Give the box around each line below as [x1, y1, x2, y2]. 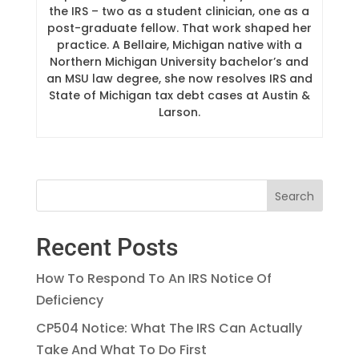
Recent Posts [35, 232, 178, 261]
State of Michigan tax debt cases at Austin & [48, 87, 310, 103]
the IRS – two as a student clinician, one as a [49, 2, 310, 19]
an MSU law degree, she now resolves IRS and [46, 70, 313, 87]
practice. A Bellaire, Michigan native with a [56, 36, 302, 53]
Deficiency [35, 290, 103, 309]
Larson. [158, 103, 200, 120]
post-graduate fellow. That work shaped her [46, 19, 312, 36]
